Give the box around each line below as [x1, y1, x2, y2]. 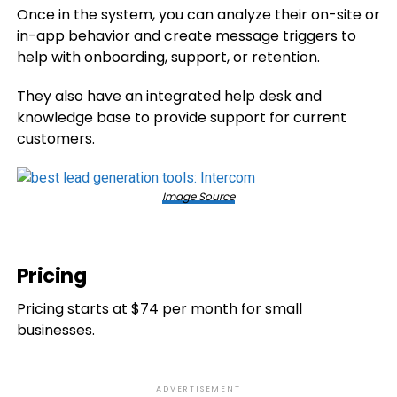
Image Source [161, 189, 235, 204]
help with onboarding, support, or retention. [16, 47, 320, 67]
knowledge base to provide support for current [16, 107, 346, 128]
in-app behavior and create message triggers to [16, 26, 356, 46]
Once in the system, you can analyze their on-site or [16, 4, 380, 25]
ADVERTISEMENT [156, 384, 241, 394]
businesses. [16, 320, 95, 340]
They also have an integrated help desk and [16, 86, 322, 106]
